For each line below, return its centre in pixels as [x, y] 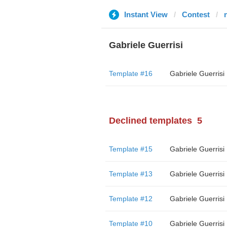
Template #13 [130, 174]
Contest [196, 14]
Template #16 [130, 73]
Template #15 [130, 149]
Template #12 [130, 199]
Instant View [146, 14]
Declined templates [150, 121]
